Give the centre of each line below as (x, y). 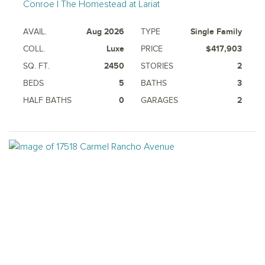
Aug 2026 (105, 31)
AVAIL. (35, 31)
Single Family (216, 31)
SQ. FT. (36, 66)
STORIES (157, 66)
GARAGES (159, 100)
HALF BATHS (47, 100)
